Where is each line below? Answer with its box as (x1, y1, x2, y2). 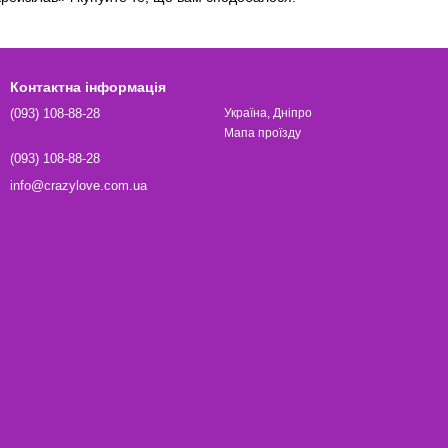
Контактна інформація (10, 79, 166, 95)
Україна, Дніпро (224, 106, 312, 120)
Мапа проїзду (224, 126, 301, 140)
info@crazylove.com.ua (10, 178, 147, 193)
